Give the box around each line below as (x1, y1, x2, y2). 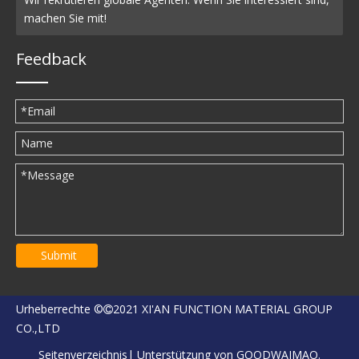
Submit (41, 247, 77, 263)
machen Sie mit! (24, 10, 107, 26)
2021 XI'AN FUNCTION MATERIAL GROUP (113, 301, 333, 317)
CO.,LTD (16, 320, 60, 336)
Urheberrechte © (16, 301, 103, 317)
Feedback (16, 47, 87, 70)
